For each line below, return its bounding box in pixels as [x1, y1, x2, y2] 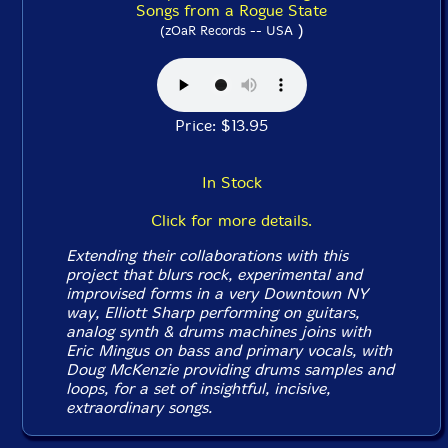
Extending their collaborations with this [66, 246, 349, 265]
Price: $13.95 [175, 116, 288, 135]
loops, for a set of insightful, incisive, [66, 379, 331, 398]
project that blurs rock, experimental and [66, 265, 363, 284]
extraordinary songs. [66, 398, 213, 417]
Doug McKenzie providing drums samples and [66, 360, 395, 379]
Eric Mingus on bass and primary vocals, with [66, 341, 393, 360]
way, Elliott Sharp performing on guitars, [66, 303, 360, 322]
